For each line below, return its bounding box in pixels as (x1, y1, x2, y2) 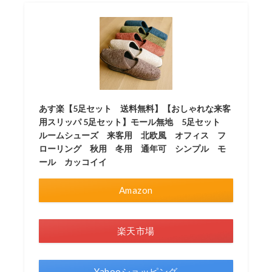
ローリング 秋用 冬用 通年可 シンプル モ (39, 143, 226, 154)
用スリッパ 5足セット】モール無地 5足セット (39, 116, 229, 127)
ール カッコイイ (39, 156, 107, 167)
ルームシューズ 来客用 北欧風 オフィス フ (39, 129, 226, 140)
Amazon (118, 184, 153, 195)
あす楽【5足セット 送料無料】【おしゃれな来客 (39, 103, 231, 114)
